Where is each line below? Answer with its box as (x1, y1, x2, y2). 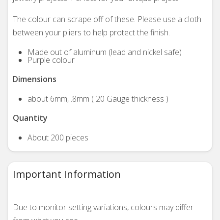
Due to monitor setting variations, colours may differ (13, 202, 193, 213)
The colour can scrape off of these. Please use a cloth (13, 14, 201, 25)
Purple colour (27, 55, 75, 65)
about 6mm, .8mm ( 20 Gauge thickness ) (27, 93, 168, 104)
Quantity (13, 112, 48, 123)
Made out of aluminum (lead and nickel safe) (27, 47, 182, 57)
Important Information (13, 167, 121, 181)
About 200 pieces (27, 132, 88, 143)
